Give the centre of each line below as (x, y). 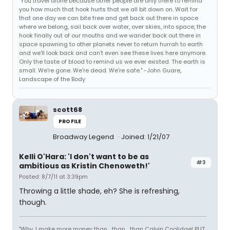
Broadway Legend (84, 137)
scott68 (68, 110)
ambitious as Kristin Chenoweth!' (84, 166)
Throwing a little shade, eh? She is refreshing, (99, 191)
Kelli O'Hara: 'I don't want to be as (84, 157)
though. (33, 202)
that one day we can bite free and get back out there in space (109, 18)
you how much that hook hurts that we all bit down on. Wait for (108, 9)
